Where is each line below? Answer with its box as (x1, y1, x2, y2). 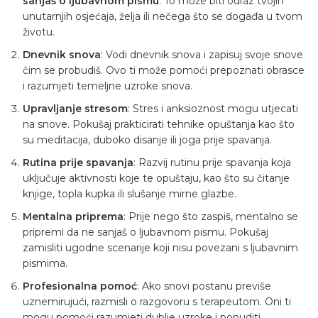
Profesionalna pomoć (23, 280, 137, 293)
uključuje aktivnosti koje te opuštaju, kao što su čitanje (23, 172, 290, 185)
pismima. (23, 257, 67, 270)
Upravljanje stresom (23, 102, 128, 116)
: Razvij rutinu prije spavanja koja (133, 156, 291, 170)
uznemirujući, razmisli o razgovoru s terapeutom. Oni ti (23, 295, 291, 309)
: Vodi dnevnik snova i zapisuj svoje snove (101, 48, 303, 62)
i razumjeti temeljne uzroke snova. (23, 79, 192, 93)
